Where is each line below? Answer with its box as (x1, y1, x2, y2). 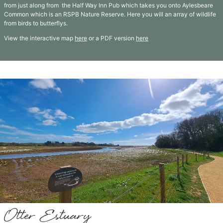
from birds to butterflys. (4, 19, 69, 27)
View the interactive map (4, 34, 75, 42)
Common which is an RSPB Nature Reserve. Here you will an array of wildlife (4, 10, 216, 18)
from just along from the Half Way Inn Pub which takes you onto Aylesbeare (4, 1, 213, 9)
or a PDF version (87, 34, 136, 42)
